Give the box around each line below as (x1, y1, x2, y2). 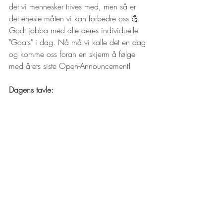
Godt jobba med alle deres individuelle (9, 24, 141, 36)
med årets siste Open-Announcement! (9, 60, 133, 71)
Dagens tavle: (9, 84, 56, 95)
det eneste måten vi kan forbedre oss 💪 (9, 12, 142, 24)
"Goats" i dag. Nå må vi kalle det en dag (9, 36, 148, 48)
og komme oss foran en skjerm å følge (9, 48, 138, 59)
